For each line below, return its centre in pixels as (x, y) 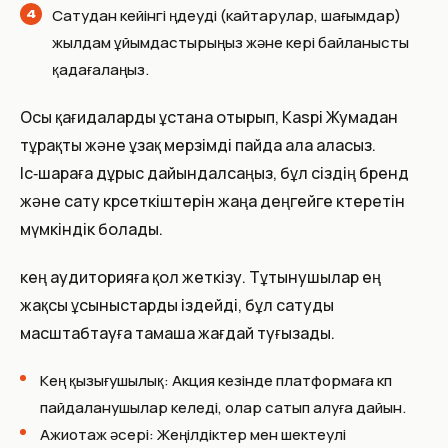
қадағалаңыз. (100, 69)
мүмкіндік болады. (91, 228)
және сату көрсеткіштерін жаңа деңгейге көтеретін (212, 200)
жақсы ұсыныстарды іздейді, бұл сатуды (177, 304)
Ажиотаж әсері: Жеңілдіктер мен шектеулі (193, 434)
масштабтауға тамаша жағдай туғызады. (177, 332)
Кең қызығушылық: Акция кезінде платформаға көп (216, 380)
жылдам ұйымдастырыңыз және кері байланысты (230, 42)
